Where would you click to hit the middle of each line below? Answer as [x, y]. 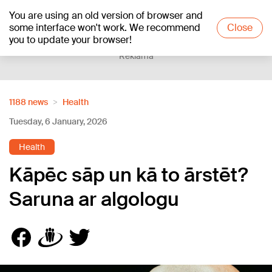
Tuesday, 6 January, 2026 [58, 121]
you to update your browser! [70, 40]
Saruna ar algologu [94, 199]
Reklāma [136, 56]
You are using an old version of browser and [106, 15]
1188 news [29, 102]
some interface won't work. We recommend [105, 28]
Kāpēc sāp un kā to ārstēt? [128, 175]
